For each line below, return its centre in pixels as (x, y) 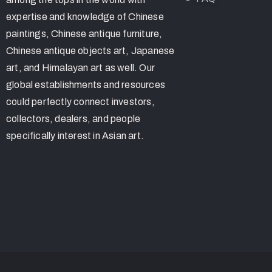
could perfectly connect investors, (80, 102)
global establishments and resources (86, 85)
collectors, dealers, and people (73, 119)
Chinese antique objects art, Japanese (90, 51)
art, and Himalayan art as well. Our (80, 68)
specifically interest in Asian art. (75, 136)
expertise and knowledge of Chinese (85, 17)
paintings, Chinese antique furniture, (84, 34)
